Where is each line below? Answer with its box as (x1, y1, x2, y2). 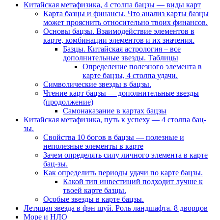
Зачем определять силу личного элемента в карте (43, 151, 208, 160)
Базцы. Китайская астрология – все (63, 45, 181, 54)
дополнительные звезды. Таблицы (63, 54, 178, 62)
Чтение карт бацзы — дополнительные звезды (43, 89, 199, 98)
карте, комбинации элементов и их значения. (43, 36, 194, 45)
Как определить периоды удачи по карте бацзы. (43, 168, 203, 177)
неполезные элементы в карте (43, 142, 143, 151)
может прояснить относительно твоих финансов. (43, 18, 208, 27)
